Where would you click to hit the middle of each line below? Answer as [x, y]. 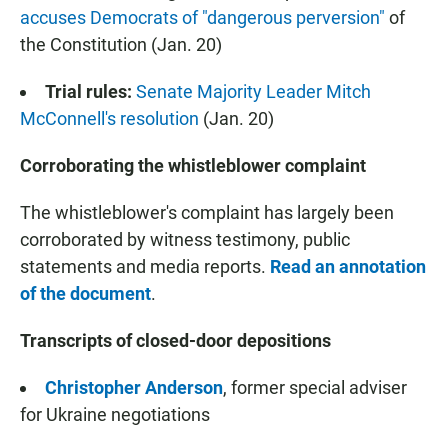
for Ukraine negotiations [115, 415]
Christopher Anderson [134, 388]
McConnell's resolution [109, 119]
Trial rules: [88, 92]
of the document [85, 294]
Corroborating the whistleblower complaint [193, 166]
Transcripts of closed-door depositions [175, 341]
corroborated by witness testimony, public [185, 240]
